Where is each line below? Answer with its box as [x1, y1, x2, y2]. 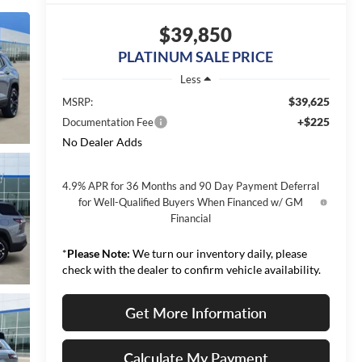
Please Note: [66, 246, 130, 260]
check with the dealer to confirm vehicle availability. [61, 262, 321, 276]
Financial [170, 211, 212, 225]
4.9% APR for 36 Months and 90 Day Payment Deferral [62, 179, 320, 192]
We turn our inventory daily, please [129, 246, 307, 260]
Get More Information [124, 303, 267, 322]
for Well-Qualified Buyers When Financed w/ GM [78, 195, 304, 208]
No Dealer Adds [61, 134, 142, 149]
